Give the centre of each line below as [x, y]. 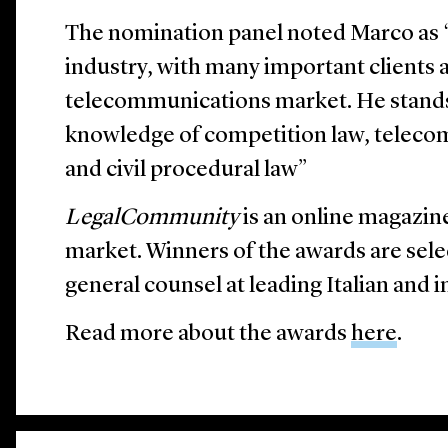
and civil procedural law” [186, 170]
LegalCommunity [154, 218]
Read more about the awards [208, 334]
